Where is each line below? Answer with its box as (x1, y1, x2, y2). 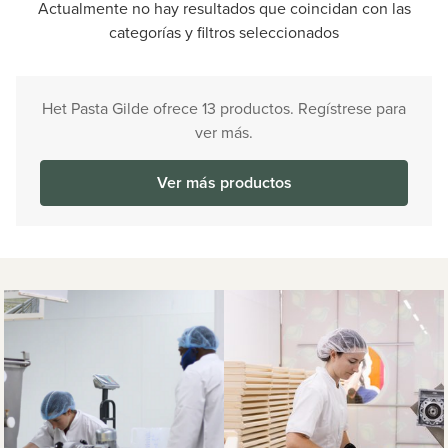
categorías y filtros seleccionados (109, 21, 339, 43)
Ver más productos (156, 171, 292, 194)
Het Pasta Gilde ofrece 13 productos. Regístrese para (42, 97, 406, 119)
